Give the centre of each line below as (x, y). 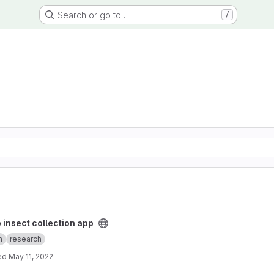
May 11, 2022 (31, 256)
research (26, 239)
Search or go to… (92, 15)
